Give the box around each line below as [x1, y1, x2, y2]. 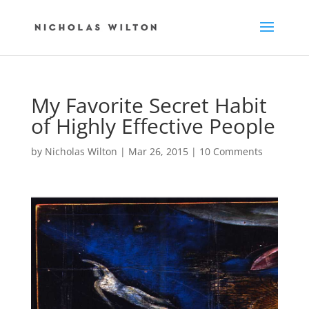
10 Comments [199, 145, 263, 158]
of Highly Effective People [30, 112, 275, 140]
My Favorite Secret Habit [30, 91, 267, 119]
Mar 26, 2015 [128, 145, 188, 158]
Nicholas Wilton [44, 145, 117, 158]
